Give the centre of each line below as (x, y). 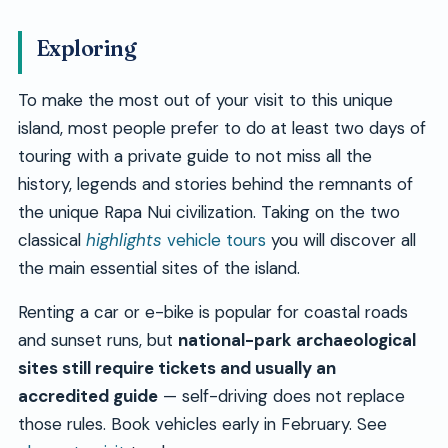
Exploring (86, 49)
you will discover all (340, 240)
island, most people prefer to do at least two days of (221, 128)
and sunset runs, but (97, 340)
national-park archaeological (296, 340)
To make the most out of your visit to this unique (205, 100)
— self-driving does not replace (281, 396)
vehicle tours (213, 240)
